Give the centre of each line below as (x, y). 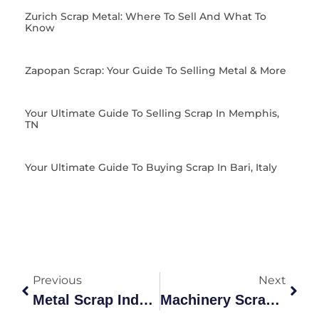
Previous (57, 280)
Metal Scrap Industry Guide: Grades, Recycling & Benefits (146, 299)
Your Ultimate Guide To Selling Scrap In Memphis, (152, 113)
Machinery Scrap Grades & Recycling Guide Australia (272, 299)
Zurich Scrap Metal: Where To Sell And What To (146, 16)
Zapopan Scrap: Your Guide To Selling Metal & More (156, 70)
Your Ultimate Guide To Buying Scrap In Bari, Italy (151, 167)
